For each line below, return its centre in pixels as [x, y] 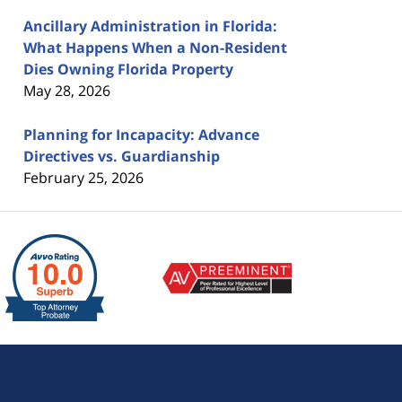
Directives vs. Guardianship [122, 156]
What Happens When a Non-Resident [155, 47]
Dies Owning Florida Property [128, 69]
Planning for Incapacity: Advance [141, 134]
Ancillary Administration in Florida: [150, 26]
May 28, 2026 [67, 90]
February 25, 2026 [83, 177]
